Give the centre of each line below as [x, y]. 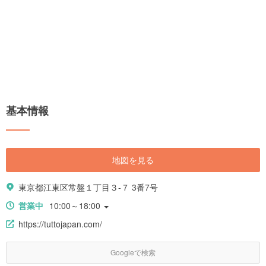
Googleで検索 [133, 252]
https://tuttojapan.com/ [60, 224]
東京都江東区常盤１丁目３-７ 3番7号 [88, 187]
